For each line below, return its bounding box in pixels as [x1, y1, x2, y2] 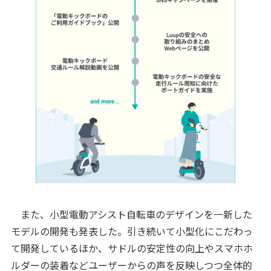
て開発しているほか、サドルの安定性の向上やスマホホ [10, 241, 253, 256]
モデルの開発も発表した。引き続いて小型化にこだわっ [10, 224, 253, 239]
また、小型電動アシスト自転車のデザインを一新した [10, 207, 252, 222]
